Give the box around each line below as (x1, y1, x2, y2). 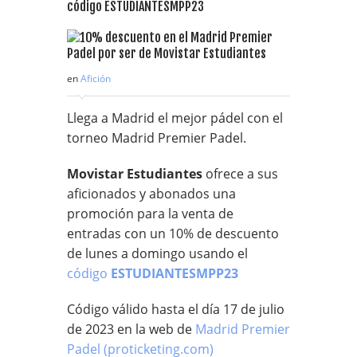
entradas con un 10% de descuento (67, 224, 279, 242)
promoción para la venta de (67, 204, 233, 222)
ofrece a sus (202, 164, 278, 182)
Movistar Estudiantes (67, 164, 202, 182)
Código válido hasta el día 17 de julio (67, 300, 284, 318)
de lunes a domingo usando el (67, 244, 248, 262)
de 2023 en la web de (67, 320, 195, 338)
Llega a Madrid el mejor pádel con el (67, 108, 283, 127)
